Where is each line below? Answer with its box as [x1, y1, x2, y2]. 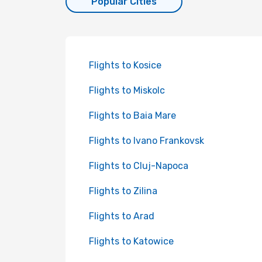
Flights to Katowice [89, 236, 174, 247]
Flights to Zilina [89, 185, 157, 196]
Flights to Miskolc [89, 85, 165, 96]
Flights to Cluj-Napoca [89, 160, 188, 171]
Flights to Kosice [89, 60, 161, 71]
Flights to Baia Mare [89, 110, 176, 121]
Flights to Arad [89, 211, 154, 222]
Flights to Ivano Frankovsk [89, 135, 204, 146]
